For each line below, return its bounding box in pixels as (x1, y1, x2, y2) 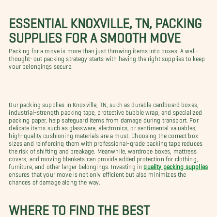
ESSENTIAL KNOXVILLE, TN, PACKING (9, 15, 202, 24)
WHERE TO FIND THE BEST (9, 202, 150, 211)
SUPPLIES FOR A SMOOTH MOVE (9, 30, 181, 39)
